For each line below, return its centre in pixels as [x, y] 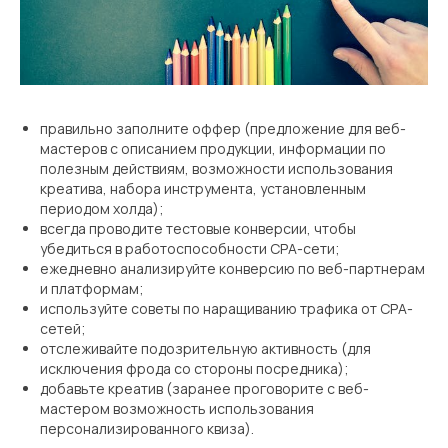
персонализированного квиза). [147, 428]
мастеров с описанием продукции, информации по [213, 148]
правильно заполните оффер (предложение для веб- [223, 128]
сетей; [63, 328]
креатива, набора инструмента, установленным [203, 188]
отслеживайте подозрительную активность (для [205, 348]
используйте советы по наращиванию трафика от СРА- [226, 308]
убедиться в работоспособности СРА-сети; [190, 248]
